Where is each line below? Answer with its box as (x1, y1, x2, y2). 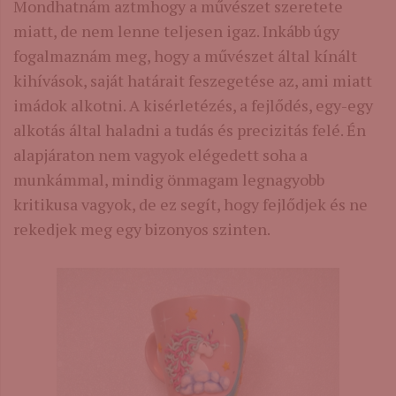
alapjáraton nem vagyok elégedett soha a (13, 144, 308, 166)
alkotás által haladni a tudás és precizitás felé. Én (13, 119, 366, 141)
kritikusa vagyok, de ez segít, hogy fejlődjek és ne (13, 194, 368, 216)
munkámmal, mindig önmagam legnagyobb (13, 169, 324, 191)
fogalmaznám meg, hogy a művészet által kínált (13, 45, 357, 67)
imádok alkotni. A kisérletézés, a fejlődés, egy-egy (13, 95, 373, 117)
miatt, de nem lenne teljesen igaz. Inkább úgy (13, 20, 339, 42)
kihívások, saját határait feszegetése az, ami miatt (13, 70, 372, 92)
